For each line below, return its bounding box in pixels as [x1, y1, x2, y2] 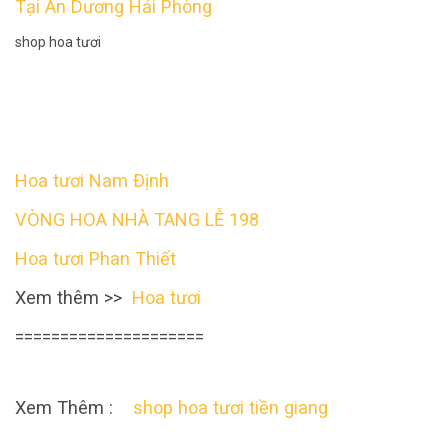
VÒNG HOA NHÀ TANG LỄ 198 [15, 208, 259, 230]
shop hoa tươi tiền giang [133, 396, 328, 418]
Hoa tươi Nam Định [15, 169, 169, 191]
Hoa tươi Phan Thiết [15, 247, 176, 269]
